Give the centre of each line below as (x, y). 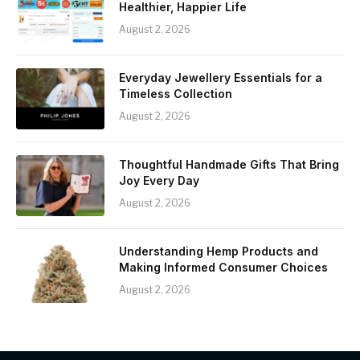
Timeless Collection (176, 93)
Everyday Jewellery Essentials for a (221, 77)
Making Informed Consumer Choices (223, 267)
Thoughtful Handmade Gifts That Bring (229, 164)
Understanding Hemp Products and (219, 251)
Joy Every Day (159, 180)
